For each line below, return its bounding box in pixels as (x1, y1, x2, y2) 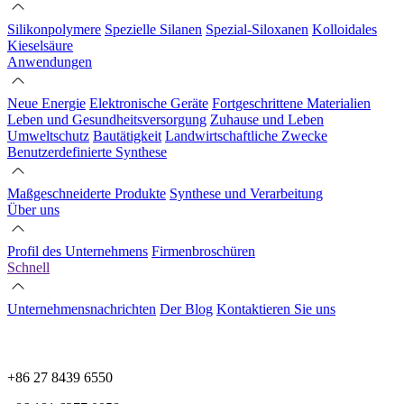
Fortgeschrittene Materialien (212, 95, 371, 111)
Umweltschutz (7, 127, 89, 143)
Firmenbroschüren (151, 243, 255, 259)
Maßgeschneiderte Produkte (7, 185, 166, 201)
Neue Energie (7, 95, 86, 111)
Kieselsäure (7, 37, 73, 53)
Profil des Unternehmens (7, 243, 148, 259)
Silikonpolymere (7, 21, 101, 37)
